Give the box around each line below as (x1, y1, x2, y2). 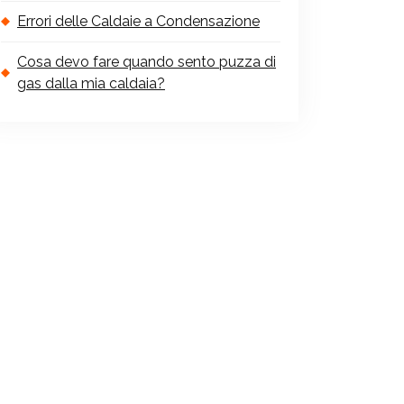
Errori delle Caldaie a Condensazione (17, 12, 260, 30)
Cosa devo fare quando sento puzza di (17, 52, 276, 70)
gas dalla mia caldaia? (17, 74, 165, 92)
